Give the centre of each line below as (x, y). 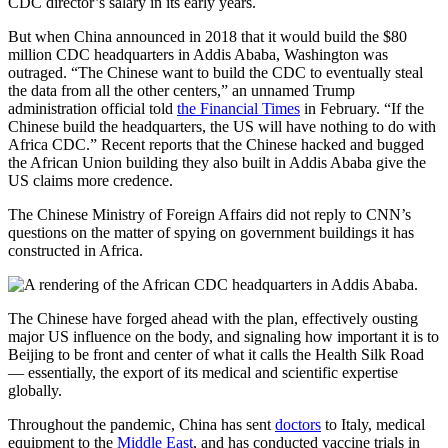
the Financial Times (238, 109)
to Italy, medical (373, 425)
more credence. (125, 181)
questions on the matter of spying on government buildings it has (211, 233)
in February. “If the (362, 109)
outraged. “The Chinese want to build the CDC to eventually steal (215, 73)
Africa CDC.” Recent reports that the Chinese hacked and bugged (216, 145)
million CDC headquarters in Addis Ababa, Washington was (198, 55)
